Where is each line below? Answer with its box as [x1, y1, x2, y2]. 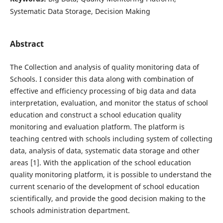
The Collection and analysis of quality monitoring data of [9, 62, 199, 72]
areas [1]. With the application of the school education [9, 158, 191, 168]
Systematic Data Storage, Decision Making [9, 6, 150, 16]
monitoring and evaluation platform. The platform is [9, 122, 185, 132]
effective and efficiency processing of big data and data [9, 86, 196, 96]
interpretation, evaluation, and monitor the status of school [9, 98, 208, 108]
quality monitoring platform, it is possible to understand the [9, 170, 212, 180]
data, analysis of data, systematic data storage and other [9, 146, 200, 156]
